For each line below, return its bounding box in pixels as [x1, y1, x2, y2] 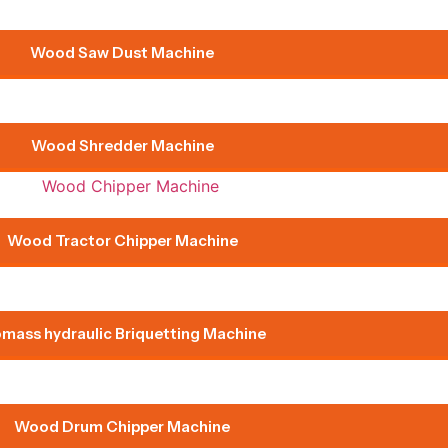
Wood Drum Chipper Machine [14, 416, 230, 436]
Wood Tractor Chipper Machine [6, 230, 238, 250]
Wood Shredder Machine [30, 136, 214, 156]
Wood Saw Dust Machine [30, 43, 214, 63]
